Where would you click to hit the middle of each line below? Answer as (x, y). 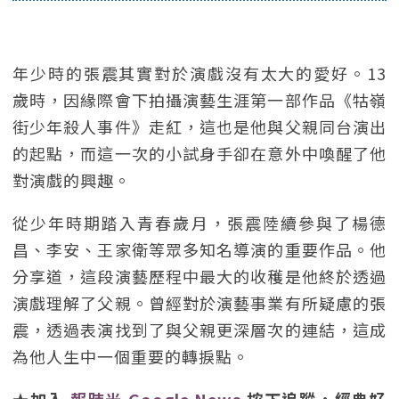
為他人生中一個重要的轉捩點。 (131, 356)
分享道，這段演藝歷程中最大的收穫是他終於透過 (199, 276)
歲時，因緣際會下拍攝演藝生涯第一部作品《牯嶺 (199, 100)
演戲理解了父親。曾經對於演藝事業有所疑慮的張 (199, 303)
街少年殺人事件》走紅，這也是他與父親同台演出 (199, 126)
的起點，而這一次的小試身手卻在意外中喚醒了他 (199, 153)
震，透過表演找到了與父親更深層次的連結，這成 (199, 330)
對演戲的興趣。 (72, 180)
